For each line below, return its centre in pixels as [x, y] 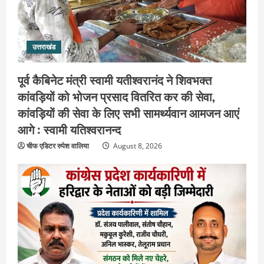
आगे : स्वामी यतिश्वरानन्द [69, 129]
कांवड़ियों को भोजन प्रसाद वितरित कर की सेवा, [116, 96]
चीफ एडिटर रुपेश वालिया [58, 146]
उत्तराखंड [44, 47]
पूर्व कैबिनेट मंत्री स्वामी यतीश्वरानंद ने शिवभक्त [115, 80]
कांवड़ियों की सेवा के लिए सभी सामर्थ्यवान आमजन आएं [128, 113]
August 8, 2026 [137, 146]
